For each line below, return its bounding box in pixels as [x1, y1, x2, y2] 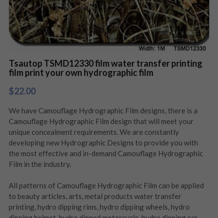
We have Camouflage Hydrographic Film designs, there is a [8, 106, 198, 115]
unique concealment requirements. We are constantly [8, 127, 179, 136]
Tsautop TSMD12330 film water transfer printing [8, 58, 202, 69]
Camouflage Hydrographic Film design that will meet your [8, 117, 194, 126]
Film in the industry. [8, 160, 71, 168]
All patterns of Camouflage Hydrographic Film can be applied [8, 181, 204, 190]
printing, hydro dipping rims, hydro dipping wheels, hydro [8, 202, 190, 211]
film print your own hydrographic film [8, 67, 153, 78]
